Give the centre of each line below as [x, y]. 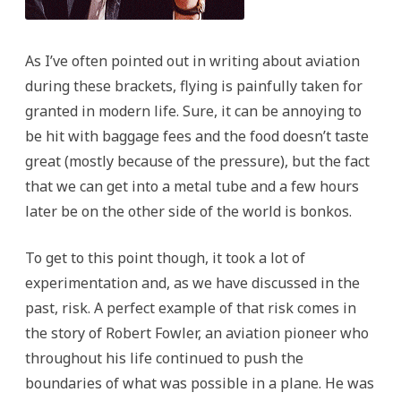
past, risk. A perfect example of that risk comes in [191, 307]
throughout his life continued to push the [164, 358]
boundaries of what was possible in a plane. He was [200, 383]
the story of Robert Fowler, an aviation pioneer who [197, 333]
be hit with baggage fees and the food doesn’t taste [197, 136]
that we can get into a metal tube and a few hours [192, 186]
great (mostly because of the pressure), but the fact [197, 161]
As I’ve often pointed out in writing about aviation [192, 60]
